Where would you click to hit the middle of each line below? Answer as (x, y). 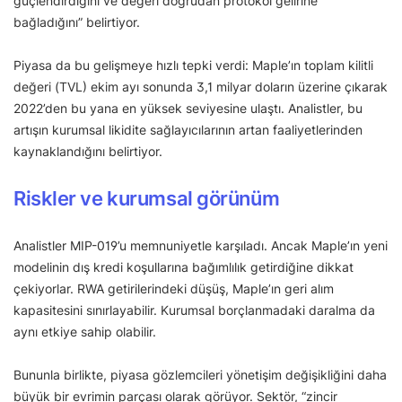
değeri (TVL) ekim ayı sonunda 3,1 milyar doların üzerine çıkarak (201, 87)
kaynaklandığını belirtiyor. (88, 152)
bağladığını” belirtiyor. (77, 22)
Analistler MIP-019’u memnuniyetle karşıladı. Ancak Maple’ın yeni (201, 246)
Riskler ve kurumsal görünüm (147, 199)
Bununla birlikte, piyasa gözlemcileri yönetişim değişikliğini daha (200, 375)
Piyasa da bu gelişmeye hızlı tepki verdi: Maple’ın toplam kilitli (193, 66)
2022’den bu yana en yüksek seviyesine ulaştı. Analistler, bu (188, 109)
